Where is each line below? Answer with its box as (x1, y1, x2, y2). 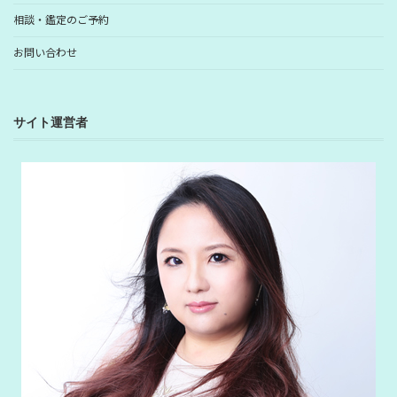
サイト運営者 (13, 116, 88, 130)
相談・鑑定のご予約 (13, 13, 109, 27)
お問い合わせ (13, 46, 77, 60)
